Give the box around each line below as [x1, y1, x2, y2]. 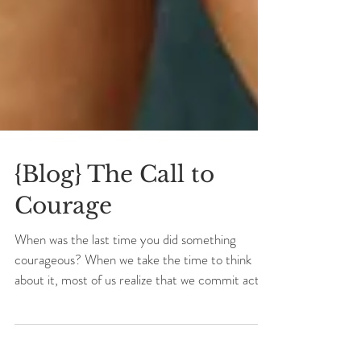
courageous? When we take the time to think [15, 293, 251, 313]
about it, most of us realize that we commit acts [15, 313, 264, 333]
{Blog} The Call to [15, 204, 214, 232]
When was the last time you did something [15, 273, 236, 293]
